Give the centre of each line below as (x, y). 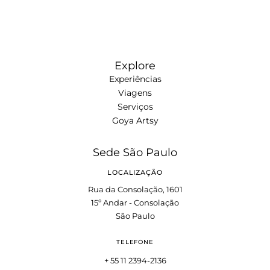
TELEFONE (135, 242)
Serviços (135, 107)
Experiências (135, 79)
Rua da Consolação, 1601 (135, 189)
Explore (135, 66)
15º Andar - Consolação (135, 202)
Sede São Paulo (135, 152)
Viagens (135, 93)
